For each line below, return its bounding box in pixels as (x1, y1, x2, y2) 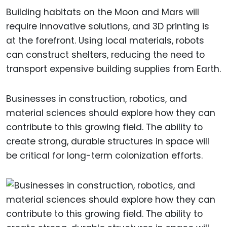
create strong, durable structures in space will (6, 135, 209, 147)
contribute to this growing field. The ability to (6, 121, 203, 133)
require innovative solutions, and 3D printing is (6, 20, 209, 33)
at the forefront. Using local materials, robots (6, 34, 204, 47)
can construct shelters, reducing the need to (6, 49, 205, 61)
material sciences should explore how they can (6, 106, 215, 119)
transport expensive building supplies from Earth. (6, 63, 221, 75)
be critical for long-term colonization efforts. (6, 149, 203, 162)
